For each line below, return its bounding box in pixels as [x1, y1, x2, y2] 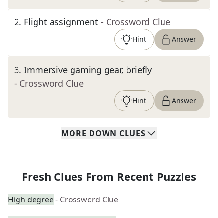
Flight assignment [24, 16, 98, 28]
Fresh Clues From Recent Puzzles [22, 169, 196, 183]
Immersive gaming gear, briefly [24, 64, 152, 75]
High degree [8, 194, 54, 205]
